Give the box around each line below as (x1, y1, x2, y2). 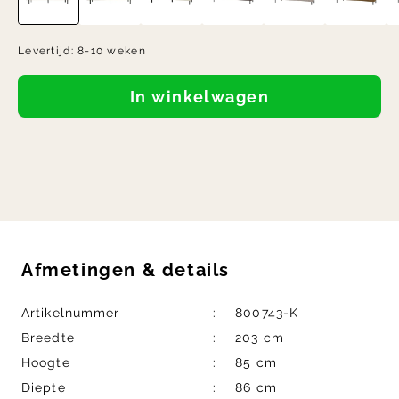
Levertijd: (18, 45, 78, 58)
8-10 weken (77, 45, 146, 58)
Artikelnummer (21, 305, 120, 321)
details (156, 259, 231, 281)
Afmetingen (21, 259, 142, 281)
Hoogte (21, 355, 70, 370)
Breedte (21, 330, 75, 346)
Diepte (21, 380, 66, 395)
